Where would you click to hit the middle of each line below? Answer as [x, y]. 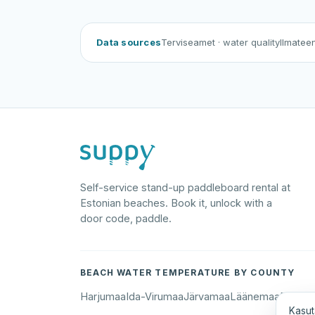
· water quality [249, 42]
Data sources [129, 42]
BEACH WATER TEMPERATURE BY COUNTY [188, 272]
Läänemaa [255, 296]
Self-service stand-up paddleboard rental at [185, 187]
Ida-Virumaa [155, 296]
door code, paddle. [126, 218]
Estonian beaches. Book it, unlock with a [176, 203]
